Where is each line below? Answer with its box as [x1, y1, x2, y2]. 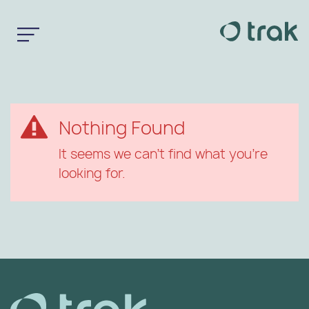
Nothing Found [59, 115, 185, 140]
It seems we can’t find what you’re [59, 144, 268, 163]
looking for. [59, 163, 126, 182]
